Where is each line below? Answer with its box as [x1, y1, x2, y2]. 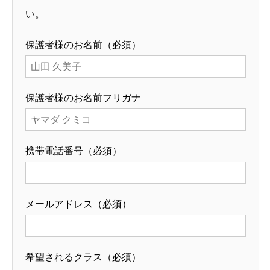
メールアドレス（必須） [25, 198, 131, 209]
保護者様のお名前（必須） [25, 39, 141, 50]
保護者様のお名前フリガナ [25, 92, 141, 103]
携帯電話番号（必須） [25, 145, 122, 156]
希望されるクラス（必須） [25, 251, 141, 262]
